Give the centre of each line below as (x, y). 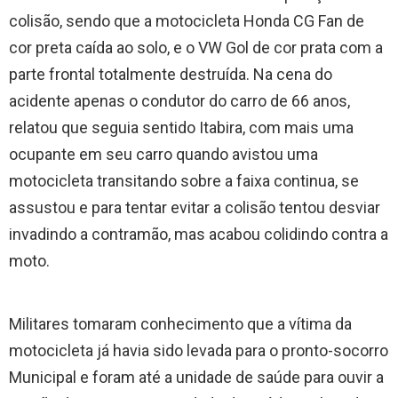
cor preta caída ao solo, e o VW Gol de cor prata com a (196, 48)
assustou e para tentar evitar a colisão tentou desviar (195, 208)
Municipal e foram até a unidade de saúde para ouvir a (196, 378)
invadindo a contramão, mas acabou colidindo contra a (199, 235)
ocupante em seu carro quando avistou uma (163, 155)
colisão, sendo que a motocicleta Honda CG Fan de (187, 21)
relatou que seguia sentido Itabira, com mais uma (181, 128)
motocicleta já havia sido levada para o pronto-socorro (199, 351)
